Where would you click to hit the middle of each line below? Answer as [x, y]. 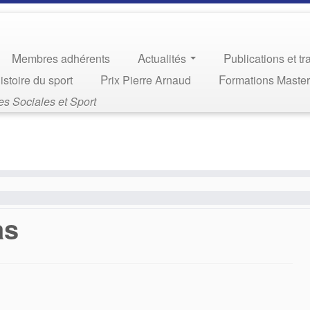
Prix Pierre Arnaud [150, 80]
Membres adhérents [66, 58]
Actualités [167, 58]
